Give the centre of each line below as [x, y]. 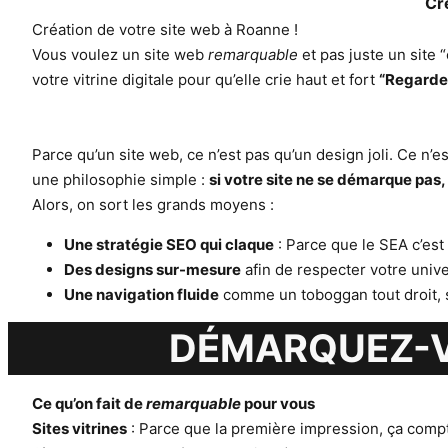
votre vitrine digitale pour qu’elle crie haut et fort [205, 79]
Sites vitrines [79, 428]
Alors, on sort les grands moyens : [153, 204]
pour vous [278, 403]
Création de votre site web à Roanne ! [165, 29]
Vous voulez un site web [120, 54]
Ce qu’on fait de [89, 403]
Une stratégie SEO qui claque [169, 244]
